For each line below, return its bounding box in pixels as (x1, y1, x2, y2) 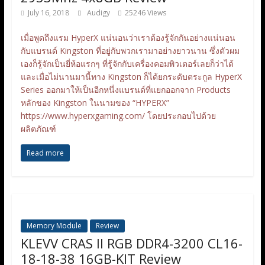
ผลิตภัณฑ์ (20, 122, 56, 134)
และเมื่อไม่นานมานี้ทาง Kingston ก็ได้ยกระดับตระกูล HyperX (20, 70, 242, 82)
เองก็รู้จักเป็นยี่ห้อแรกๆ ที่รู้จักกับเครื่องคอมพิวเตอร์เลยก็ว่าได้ (20, 57, 236, 69)
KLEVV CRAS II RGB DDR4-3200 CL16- (20, 234, 243, 252)
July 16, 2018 (27, 7, 69, 18)
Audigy (86, 7, 112, 18)
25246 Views (124, 7, 166, 18)
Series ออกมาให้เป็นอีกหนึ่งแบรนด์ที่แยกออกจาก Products (20, 83, 231, 95)
